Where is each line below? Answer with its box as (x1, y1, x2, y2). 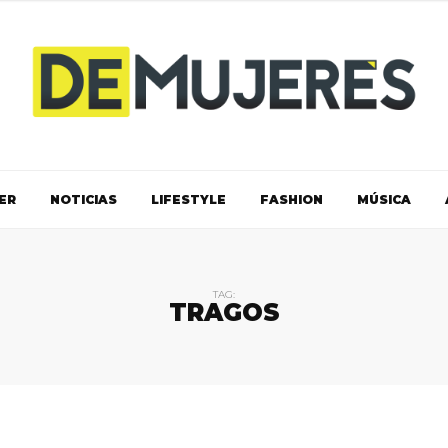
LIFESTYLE (150, 191, 226, 207)
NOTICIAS (49, 191, 117, 207)
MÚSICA (356, 191, 411, 207)
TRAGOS (168, 297, 280, 327)
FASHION (259, 191, 323, 207)
